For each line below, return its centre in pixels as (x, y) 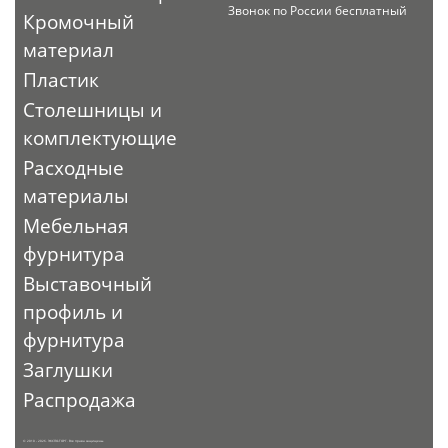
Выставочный (88, 283)
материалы (76, 195)
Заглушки (68, 369)
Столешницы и (93, 109)
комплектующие (100, 137)
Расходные (74, 167)
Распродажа (80, 399)
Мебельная (76, 225)
